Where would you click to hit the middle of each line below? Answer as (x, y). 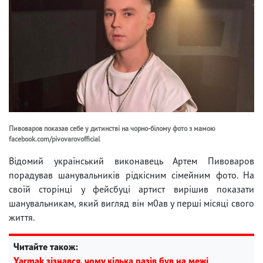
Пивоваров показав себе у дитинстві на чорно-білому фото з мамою (112, 128)
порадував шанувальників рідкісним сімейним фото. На (131, 175)
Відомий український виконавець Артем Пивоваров (131, 161)
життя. (22, 217)
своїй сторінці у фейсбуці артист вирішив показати (131, 189)
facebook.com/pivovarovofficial (55, 139)
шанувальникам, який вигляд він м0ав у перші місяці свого (131, 203)
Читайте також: (46, 246)
